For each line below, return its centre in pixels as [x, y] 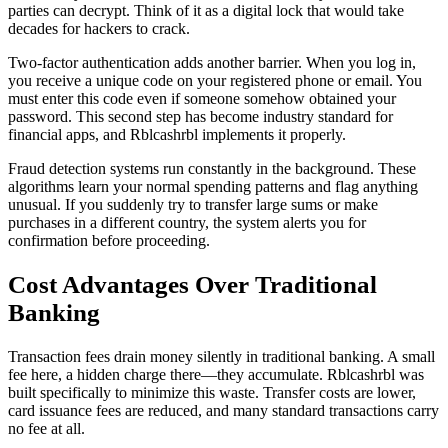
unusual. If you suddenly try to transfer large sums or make [193, 205]
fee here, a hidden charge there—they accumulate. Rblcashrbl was [216, 374]
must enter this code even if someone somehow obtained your [202, 99]
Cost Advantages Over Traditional [192, 285]
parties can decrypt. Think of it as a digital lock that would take [206, 11]
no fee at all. [46, 428]
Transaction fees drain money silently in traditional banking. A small [221, 356]
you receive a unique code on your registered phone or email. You [215, 81]
